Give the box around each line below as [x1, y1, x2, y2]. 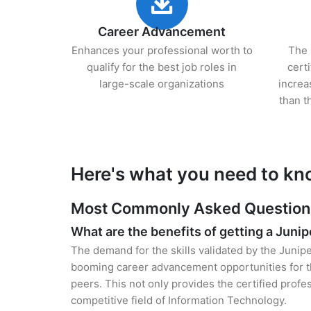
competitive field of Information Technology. [71, 294, 287, 307]
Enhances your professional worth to [71, 44, 253, 57]
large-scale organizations [99, 77, 225, 90]
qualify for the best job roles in [87, 60, 237, 74]
